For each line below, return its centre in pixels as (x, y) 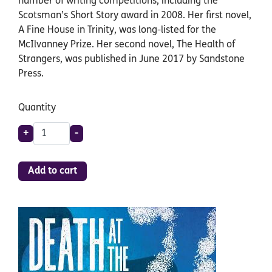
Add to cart (53, 171)
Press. (31, 74)
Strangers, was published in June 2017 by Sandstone (131, 59)
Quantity (37, 108)
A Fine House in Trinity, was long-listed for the (117, 30)
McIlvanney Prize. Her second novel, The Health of (127, 45)
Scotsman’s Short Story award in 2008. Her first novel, (135, 16)
